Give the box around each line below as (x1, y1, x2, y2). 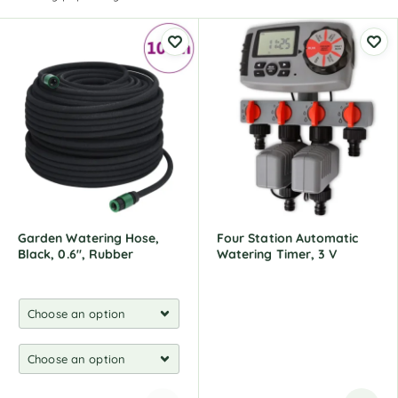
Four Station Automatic (217, 230, 359, 246)
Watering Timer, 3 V (217, 246, 338, 262)
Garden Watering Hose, (18, 230, 160, 246)
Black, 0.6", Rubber (18, 246, 134, 262)
